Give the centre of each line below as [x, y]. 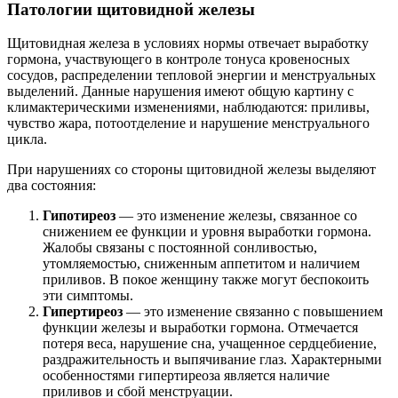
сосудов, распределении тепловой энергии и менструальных [191, 76]
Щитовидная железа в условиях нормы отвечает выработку [188, 44]
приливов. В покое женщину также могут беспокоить [206, 280]
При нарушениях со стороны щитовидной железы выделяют [191, 170]
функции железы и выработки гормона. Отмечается [200, 328]
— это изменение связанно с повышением [253, 312]
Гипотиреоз [79, 216]
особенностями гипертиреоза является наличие [186, 376]
